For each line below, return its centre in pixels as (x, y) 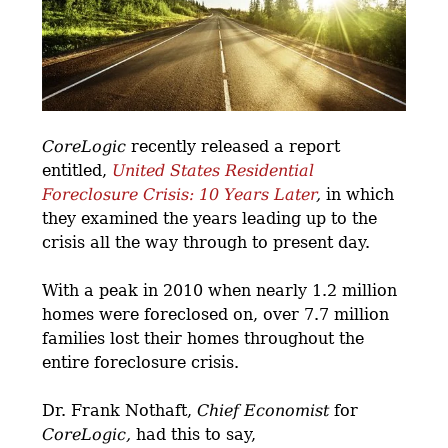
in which (358, 194)
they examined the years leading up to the (210, 218)
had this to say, (194, 434)
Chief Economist (263, 410)
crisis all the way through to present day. (206, 242)
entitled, (77, 170)
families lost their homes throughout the (203, 338)
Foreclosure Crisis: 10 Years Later (179, 194)
